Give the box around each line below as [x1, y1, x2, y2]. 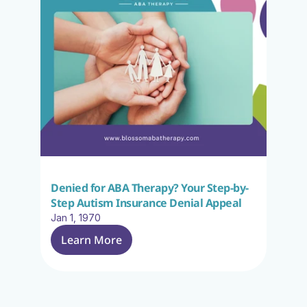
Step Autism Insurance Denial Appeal [51, 195, 242, 210]
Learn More [61, 232, 122, 247]
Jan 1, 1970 [51, 212, 101, 223]
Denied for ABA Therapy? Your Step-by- [51, 180, 249, 195]
